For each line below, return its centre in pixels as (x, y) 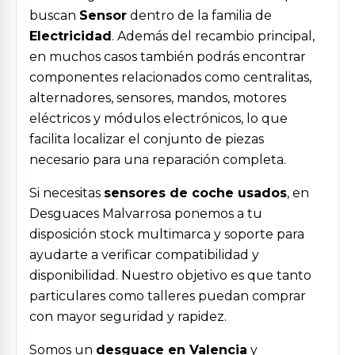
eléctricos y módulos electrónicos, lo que (158, 118)
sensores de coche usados (195, 193)
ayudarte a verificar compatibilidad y (144, 255)
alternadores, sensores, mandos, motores (158, 98)
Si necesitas (67, 193)
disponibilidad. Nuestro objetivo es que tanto (170, 275)
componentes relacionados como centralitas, (170, 77)
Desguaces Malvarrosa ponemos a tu (146, 214)
